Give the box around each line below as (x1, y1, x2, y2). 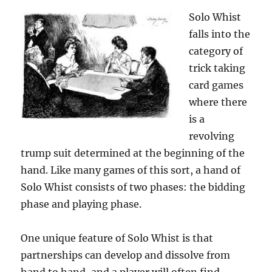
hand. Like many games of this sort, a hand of (21, 164, 241, 176)
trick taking (189, 62, 246, 74)
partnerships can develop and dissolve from (21, 249, 231, 261)
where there (189, 96, 248, 108)
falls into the (189, 28, 251, 40)
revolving (189, 130, 235, 142)
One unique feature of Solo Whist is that (21, 232, 214, 244)
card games (189, 79, 244, 91)
